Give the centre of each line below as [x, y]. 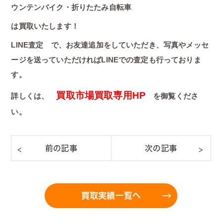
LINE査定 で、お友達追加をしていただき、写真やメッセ [110, 45]
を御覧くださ [172, 96]
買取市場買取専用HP [101, 96]
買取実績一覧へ [111, 196]
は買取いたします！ [45, 26]
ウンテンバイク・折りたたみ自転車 [71, 7]
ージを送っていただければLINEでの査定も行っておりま [106, 59]
